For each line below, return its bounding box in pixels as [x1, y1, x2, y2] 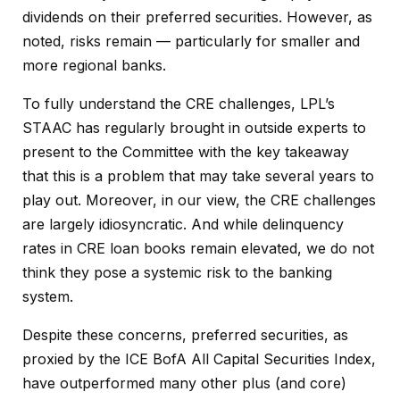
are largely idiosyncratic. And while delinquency [22, 215, 344, 234]
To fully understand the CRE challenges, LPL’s [22, 95, 335, 113]
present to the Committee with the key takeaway [22, 143, 349, 162]
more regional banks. [22, 56, 166, 75]
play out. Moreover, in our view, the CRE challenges [22, 191, 376, 210]
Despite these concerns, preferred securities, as [22, 326, 348, 345]
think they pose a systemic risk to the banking [22, 263, 332, 282]
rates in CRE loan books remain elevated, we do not [22, 239, 374, 258]
